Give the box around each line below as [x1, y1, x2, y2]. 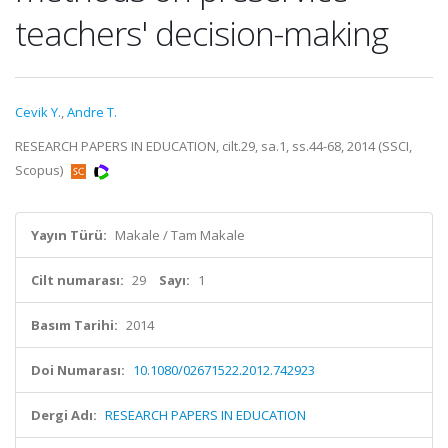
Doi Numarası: [31, 361, 125, 379]
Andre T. [67, 103, 117, 121]
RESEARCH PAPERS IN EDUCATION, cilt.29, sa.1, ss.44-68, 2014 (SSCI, [15, 137, 412, 155]
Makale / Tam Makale [115, 226, 245, 244]
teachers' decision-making [15, 10, 388, 56]
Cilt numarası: [31, 271, 124, 289]
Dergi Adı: [31, 406, 97, 424]
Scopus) [15, 161, 66, 179]
